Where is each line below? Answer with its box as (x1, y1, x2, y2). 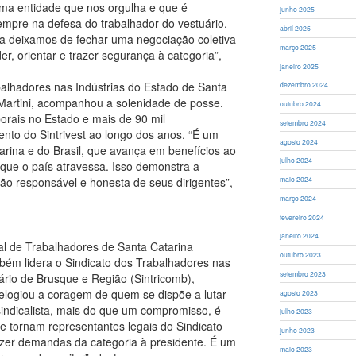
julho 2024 (280, 155, 313, 165)
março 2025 (280, 41, 317, 52)
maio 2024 (280, 174, 313, 184)
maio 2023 (280, 343, 313, 354)
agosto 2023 (280, 287, 319, 297)
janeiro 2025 (280, 60, 319, 71)
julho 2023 (280, 306, 313, 316)
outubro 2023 (280, 250, 322, 260)
